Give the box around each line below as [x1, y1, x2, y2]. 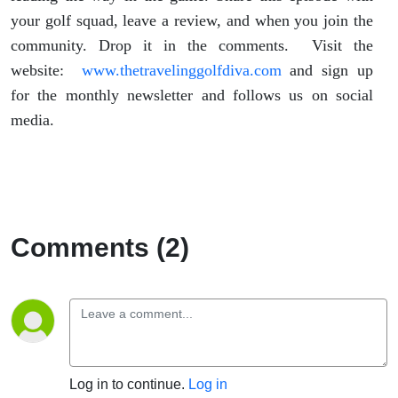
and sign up [281, 60, 374, 79]
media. [11, 110, 54, 129]
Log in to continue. [69, 376, 188, 392]
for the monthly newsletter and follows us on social [11, 85, 373, 104]
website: [11, 60, 82, 79]
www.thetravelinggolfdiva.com [81, 60, 282, 79]
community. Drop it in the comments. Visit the [11, 36, 373, 54]
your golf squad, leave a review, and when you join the [11, 11, 373, 29]
